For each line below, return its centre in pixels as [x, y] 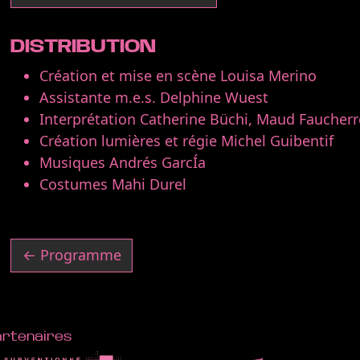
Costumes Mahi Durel [113, 184]
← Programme [72, 255]
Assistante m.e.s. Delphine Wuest [154, 97]
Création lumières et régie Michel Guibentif [187, 140]
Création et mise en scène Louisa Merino [178, 75]
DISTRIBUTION [84, 47]
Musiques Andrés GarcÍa [123, 162]
